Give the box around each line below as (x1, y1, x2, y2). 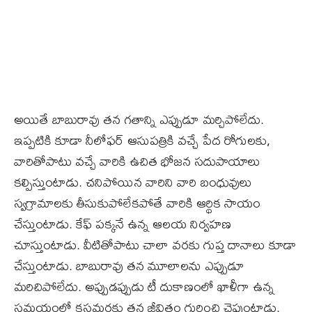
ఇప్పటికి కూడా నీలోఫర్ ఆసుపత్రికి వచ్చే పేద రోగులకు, (14, 127, 270, 154)
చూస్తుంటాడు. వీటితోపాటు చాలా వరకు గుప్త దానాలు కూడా (14, 232, 296, 258)
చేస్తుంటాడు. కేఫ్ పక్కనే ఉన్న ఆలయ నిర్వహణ (14, 211, 231, 237)
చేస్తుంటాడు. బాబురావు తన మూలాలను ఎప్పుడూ (14, 253, 244, 279)
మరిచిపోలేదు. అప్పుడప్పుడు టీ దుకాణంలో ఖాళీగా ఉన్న (14, 274, 274, 300)
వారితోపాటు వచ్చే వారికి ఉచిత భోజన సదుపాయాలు (14, 148, 260, 175)
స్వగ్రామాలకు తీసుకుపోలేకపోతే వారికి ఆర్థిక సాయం (14, 190, 260, 217)
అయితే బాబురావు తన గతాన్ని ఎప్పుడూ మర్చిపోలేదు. (14, 107, 264, 133)
